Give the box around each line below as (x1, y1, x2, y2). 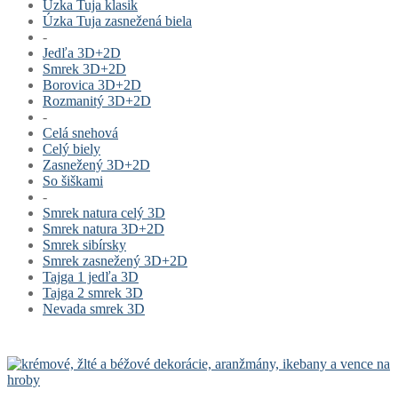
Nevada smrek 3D (43, 300, 145, 316)
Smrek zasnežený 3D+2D (43, 252, 187, 268)
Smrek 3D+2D (43, 60, 126, 76)
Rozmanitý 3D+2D (43, 92, 151, 108)
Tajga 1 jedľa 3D (43, 268, 139, 284)
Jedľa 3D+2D (43, 44, 121, 60)
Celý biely (43, 140, 100, 156)
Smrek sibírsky (43, 236, 126, 252)
